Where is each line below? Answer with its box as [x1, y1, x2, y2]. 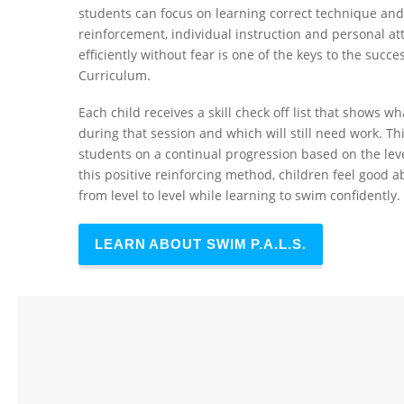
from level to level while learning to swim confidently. [78, 187, 400, 204]
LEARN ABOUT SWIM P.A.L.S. [95, 236, 307, 252]
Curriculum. [78, 67, 151, 84]
